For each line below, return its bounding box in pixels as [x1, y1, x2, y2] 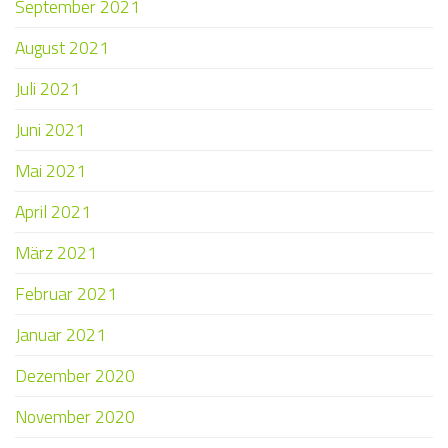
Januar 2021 [15, 321, 106, 349]
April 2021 [15, 198, 91, 226]
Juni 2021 [15, 116, 85, 144]
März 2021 [15, 239, 97, 267]
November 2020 [15, 403, 135, 431]
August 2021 [15, 34, 109, 62]
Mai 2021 [15, 157, 86, 185]
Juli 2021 [15, 75, 80, 103]
